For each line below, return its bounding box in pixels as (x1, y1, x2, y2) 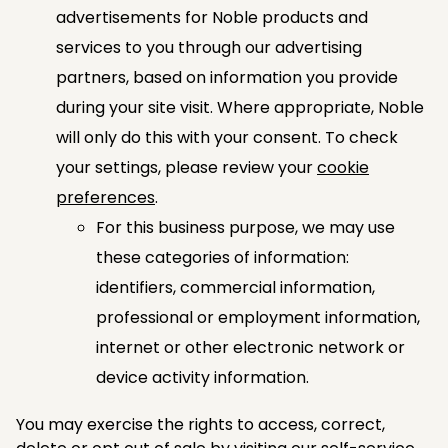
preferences (56, 185, 155, 209)
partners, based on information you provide (56, 65, 398, 89)
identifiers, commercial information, (96, 275, 375, 299)
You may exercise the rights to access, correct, (16, 412, 385, 436)
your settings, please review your (56, 155, 317, 179)
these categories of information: (96, 245, 349, 269)
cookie (317, 155, 369, 179)
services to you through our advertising (56, 35, 362, 59)
